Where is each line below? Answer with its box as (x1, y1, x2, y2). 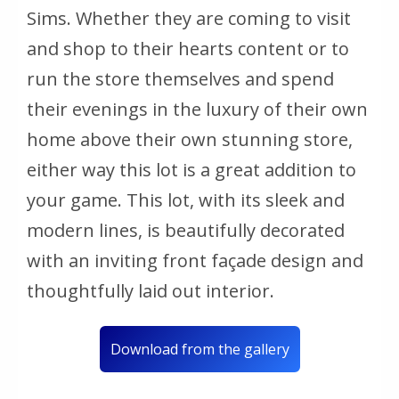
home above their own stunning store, (27, 126, 353, 151)
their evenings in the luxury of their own (27, 96, 368, 121)
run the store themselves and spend (27, 66, 334, 91)
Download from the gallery (110, 338, 289, 359)
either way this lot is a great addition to (27, 157, 356, 182)
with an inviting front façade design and (27, 248, 363, 273)
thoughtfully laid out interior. (27, 278, 274, 303)
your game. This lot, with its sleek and (27, 187, 345, 212)
